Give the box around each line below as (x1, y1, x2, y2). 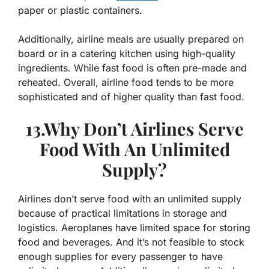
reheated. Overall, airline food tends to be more (18, 76, 234, 89)
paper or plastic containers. (18, 4, 142, 17)
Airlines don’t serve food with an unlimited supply (18, 193, 241, 205)
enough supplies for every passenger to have (18, 250, 223, 263)
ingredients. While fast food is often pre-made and (18, 62, 247, 74)
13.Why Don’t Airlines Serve (25, 117, 244, 141)
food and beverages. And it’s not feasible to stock (18, 236, 244, 249)
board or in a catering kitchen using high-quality (18, 47, 235, 60)
